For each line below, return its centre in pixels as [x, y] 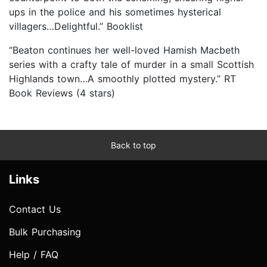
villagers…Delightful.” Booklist [76, 26]
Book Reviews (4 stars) [62, 93]
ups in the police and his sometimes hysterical [115, 12]
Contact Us [35, 209]
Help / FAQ [34, 254]
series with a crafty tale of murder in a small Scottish [131, 64]
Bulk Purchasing [45, 232]
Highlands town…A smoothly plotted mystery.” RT [122, 78]
